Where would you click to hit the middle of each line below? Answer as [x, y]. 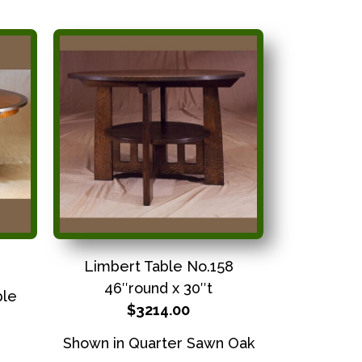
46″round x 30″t [158, 288]
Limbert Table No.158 [158, 266]
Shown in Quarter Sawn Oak [158, 343]
